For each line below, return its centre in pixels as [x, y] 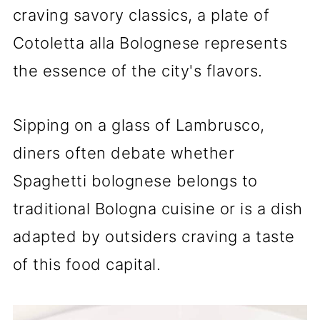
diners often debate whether [124, 153]
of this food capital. [87, 264]
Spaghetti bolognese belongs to [135, 181]
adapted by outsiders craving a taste [154, 236]
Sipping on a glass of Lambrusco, [139, 125]
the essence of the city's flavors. [137, 71]
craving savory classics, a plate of [141, 15]
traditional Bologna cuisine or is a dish [157, 209]
